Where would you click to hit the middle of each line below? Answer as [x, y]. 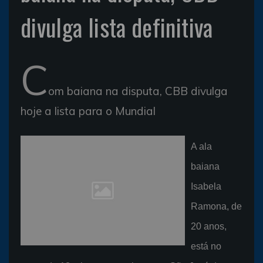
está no [206, 246]
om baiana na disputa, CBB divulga [138, 91]
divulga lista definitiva [117, 27]
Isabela [206, 186]
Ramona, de [216, 206]
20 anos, [209, 226]
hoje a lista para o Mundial [88, 111]
